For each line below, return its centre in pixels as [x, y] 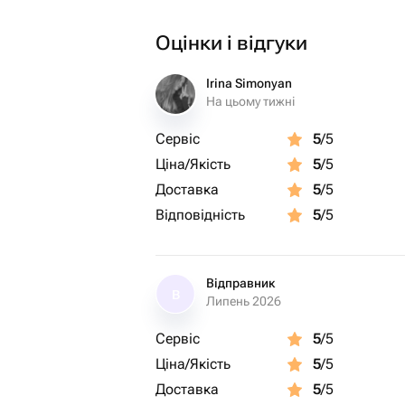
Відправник [240, 283]
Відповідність [200, 215]
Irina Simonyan [249, 83]
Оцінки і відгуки [231, 43]
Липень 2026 [244, 301]
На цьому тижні [250, 101]
